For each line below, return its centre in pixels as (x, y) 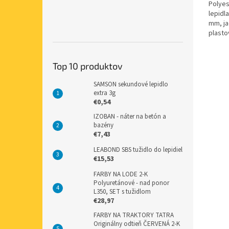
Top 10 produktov (88, 66)
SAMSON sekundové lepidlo (131, 84)
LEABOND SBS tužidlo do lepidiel (138, 150)
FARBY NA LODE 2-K (121, 174)
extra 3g (105, 93)
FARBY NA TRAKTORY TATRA (134, 215)
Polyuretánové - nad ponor (131, 183)
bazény (104, 125)
